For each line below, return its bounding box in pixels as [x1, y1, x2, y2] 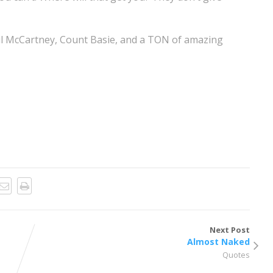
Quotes [222, 249, 250, 260]
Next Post [210, 224, 250, 235]
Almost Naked [187, 235, 250, 247]
